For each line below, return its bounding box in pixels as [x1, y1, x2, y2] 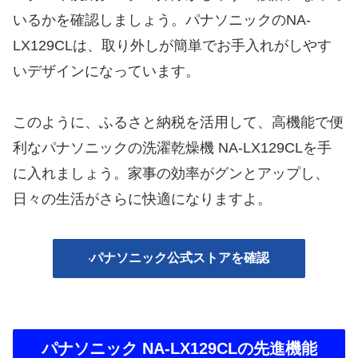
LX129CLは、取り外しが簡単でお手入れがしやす [13, 37, 332, 54]
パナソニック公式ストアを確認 [90, 251, 269, 265]
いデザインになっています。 [13, 62, 200, 79]
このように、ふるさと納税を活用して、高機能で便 [13, 114, 344, 131]
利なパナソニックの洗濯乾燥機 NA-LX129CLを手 [13, 140, 332, 157]
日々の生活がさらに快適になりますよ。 [13, 191, 272, 208]
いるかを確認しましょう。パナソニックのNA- [13, 11, 311, 28]
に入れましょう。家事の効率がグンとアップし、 [13, 165, 329, 182]
